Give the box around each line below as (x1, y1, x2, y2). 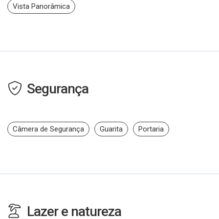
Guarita (100, 125, 123, 134)
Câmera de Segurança (13, 125, 84, 134)
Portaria (138, 125, 164, 134)
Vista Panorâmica (13, 2, 70, 11)
